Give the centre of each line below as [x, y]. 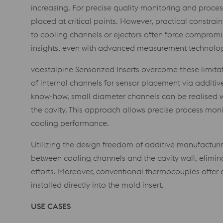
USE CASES [51, 206]
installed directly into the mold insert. [98, 185]
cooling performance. [70, 123]
